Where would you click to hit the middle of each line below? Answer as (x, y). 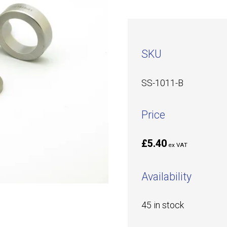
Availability (166, 176)
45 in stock (162, 205)
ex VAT (178, 145)
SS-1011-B (162, 83)
